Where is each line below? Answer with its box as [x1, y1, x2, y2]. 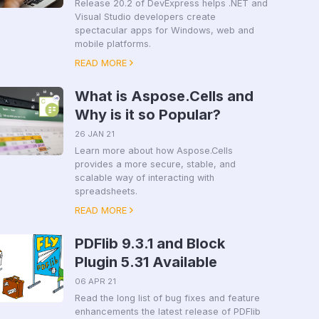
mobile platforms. [74, 38, 151, 49]
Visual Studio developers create [74, 11, 216, 22]
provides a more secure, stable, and [74, 159, 236, 169]
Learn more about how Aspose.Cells [74, 145, 233, 156]
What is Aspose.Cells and [74, 88, 253, 105]
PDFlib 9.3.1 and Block [74, 235, 225, 252]
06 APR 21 [74, 276, 116, 286]
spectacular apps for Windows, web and [74, 25, 254, 36]
